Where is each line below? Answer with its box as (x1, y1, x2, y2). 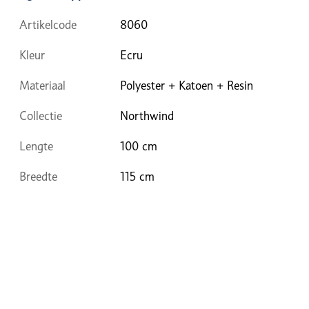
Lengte (19, 139, 53, 153)
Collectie (19, 108, 62, 123)
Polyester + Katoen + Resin (120, 78, 253, 92)
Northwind (120, 108, 174, 123)
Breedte (19, 169, 57, 183)
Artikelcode (19, 17, 77, 32)
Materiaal (19, 78, 66, 92)
